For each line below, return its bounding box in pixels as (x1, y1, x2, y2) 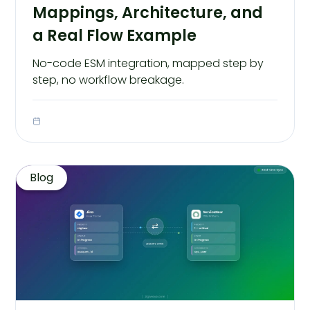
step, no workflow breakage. (33, 71, 185, 88)
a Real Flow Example (33, 24, 197, 47)
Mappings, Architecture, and (33, 1, 264, 24)
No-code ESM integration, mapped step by (33, 55, 264, 71)
